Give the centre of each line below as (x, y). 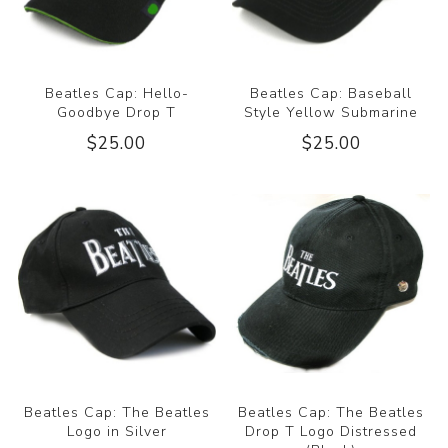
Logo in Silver (116, 431)
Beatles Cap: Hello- (116, 94)
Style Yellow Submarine (331, 113)
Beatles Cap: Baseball (331, 94)
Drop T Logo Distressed (331, 431)
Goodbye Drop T (117, 113)
